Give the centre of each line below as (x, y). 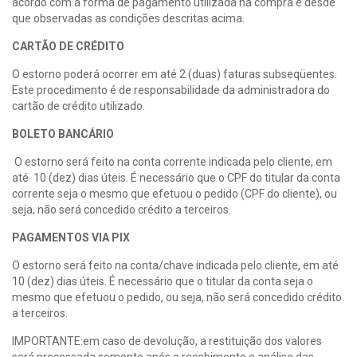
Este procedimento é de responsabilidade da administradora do (171, 90)
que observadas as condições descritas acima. (131, 18)
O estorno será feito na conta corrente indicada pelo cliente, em (172, 162)
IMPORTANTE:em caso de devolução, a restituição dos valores (167, 341)
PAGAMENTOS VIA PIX (71, 237)
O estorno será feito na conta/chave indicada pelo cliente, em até (177, 265)
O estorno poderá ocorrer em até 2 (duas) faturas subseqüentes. (175, 74)
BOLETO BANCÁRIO (64, 134)
